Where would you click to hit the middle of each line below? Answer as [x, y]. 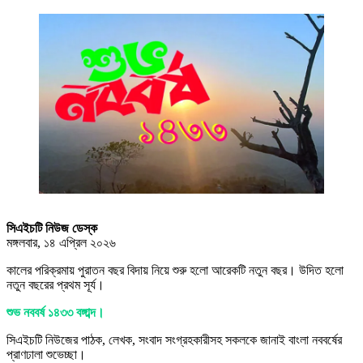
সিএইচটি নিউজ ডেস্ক [52, 228]
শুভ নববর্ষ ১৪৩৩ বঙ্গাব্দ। [56, 313]
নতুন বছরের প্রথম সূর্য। [56, 285]
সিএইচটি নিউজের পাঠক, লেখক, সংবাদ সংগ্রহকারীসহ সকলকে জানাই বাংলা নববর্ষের [174, 340]
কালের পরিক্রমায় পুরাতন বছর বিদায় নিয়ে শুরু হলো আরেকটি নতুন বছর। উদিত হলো [175, 271]
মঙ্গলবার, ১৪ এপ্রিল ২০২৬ [61, 243]
